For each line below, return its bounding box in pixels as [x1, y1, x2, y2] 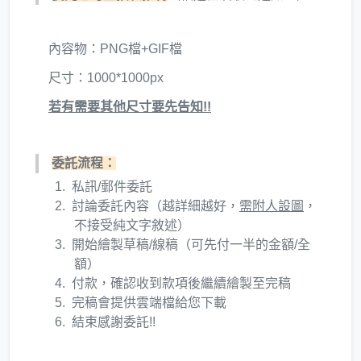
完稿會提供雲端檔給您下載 [72, 296, 226, 310]
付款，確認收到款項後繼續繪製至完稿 [72, 276, 291, 291]
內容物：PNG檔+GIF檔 [48, 42, 182, 56]
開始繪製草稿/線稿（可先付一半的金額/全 [72, 238, 310, 252]
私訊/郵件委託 [72, 180, 152, 194]
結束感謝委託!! [72, 315, 156, 330]
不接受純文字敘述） [74, 218, 190, 233]
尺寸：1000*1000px [48, 71, 164, 85]
